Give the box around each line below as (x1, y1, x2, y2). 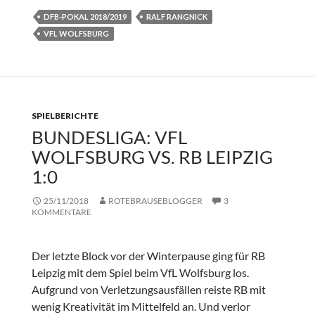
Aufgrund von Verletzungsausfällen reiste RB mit (31, 283, 266, 297)
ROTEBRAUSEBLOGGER (108, 195, 202, 207)
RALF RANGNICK (146, 12, 207, 22)
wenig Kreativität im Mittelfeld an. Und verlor (31, 300, 250, 314)
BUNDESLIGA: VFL (31, 126, 187, 149)
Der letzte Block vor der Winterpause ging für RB (31, 249, 265, 263)
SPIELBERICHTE (31, 110, 98, 122)
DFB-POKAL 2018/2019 (43, 12, 127, 22)
